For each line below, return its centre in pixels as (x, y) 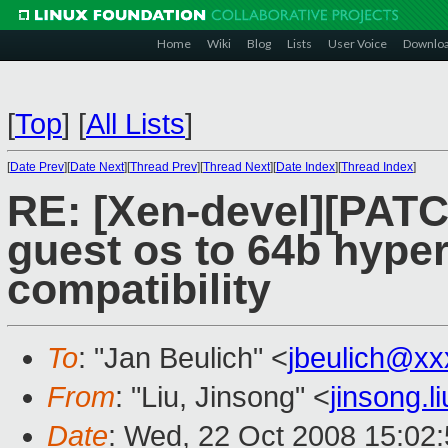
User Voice (357, 43)
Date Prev (37, 167)
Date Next (97, 167)
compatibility (139, 290)
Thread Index (377, 167)
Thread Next (236, 167)
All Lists (135, 124)
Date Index (305, 167)
